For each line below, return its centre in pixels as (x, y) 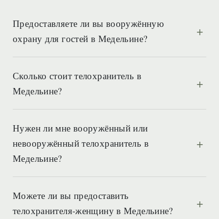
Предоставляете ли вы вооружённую (88, 23)
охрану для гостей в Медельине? (80, 38)
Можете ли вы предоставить (71, 195)
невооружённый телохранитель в (81, 143)
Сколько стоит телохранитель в (77, 76)
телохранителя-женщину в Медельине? (93, 210)
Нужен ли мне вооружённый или (80, 128)
